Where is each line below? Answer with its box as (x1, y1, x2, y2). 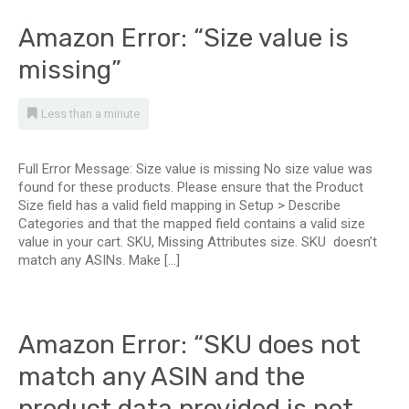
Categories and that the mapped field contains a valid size (18, 215, 365, 232)
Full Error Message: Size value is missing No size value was (18, 161, 372, 177)
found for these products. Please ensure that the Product (18, 179, 363, 195)
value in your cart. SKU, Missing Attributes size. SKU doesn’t (18, 234, 377, 250)
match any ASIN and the (18, 362, 305, 392)
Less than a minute (41, 107, 140, 121)
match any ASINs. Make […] (18, 252, 180, 268)
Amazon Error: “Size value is (18, 23, 349, 53)
